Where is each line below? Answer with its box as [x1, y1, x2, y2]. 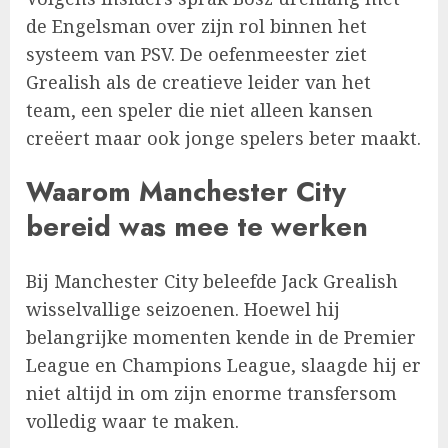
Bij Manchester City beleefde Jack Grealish [26, 268, 398, 293]
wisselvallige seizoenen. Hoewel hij [26, 296, 340, 321]
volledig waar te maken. [26, 408, 239, 433]
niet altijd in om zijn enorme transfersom [26, 380, 397, 405]
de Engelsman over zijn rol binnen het [26, 14, 367, 39]
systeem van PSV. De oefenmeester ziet [26, 42, 367, 67]
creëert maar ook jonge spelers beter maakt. [26, 126, 421, 151]
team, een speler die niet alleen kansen [26, 98, 373, 123]
